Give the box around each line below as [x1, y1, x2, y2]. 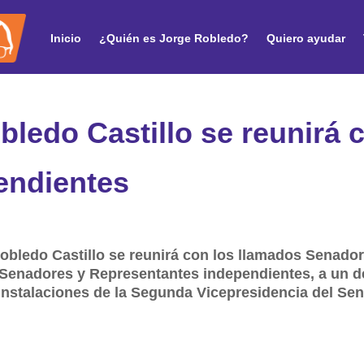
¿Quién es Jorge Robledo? [99, 31, 249, 45]
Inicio [50, 31, 81, 45]
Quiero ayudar [266, 31, 345, 45]
